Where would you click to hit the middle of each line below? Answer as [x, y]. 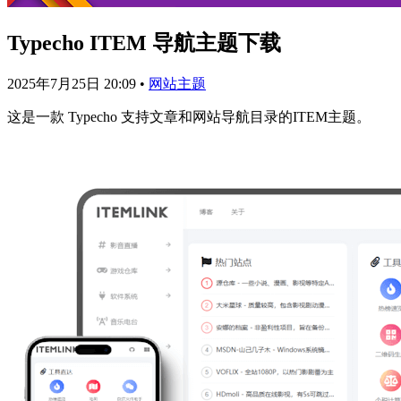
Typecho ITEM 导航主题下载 [144, 43]
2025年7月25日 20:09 [73, 83]
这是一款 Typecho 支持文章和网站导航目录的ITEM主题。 [189, 116]
